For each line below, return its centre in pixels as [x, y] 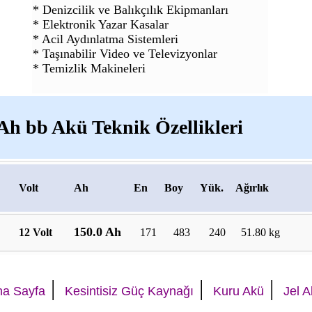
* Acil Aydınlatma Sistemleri [106, 39]
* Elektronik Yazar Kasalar [101, 25]
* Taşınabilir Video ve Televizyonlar [125, 54]
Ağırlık [252, 188]
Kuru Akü [239, 291]
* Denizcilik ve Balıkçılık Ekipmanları [131, 10]
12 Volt [36, 232]
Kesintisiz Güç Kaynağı [129, 291]
